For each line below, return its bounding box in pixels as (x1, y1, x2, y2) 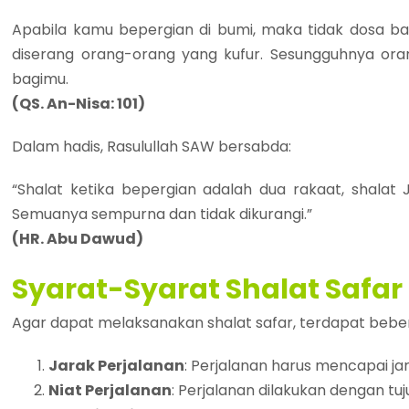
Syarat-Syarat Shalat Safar (12, 270, 404, 309)
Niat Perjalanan (48, 380, 173, 402)
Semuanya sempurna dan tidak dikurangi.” (12, 204, 313, 225)
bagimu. (12, 68, 69, 90)
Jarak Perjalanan (48, 355, 185, 377)
